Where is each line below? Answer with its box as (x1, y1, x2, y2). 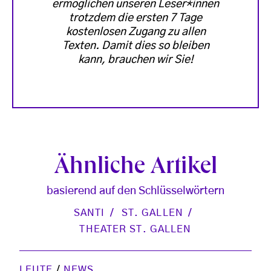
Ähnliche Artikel (54, 156, 217, 181)
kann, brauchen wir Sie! (77, 54, 194, 66)
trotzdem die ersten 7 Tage (69, 13, 202, 24)
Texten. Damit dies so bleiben (62, 41, 209, 52)
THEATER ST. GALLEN (79, 224, 192, 235)
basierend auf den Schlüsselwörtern (47, 186, 224, 197)
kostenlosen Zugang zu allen (65, 27, 206, 38)
